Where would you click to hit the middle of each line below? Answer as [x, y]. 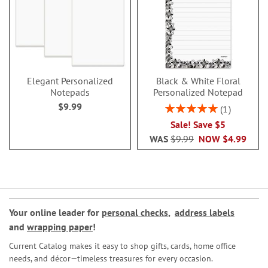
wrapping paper [60, 227]
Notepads [70, 92]
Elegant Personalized [70, 81]
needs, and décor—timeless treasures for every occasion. [111, 258]
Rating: [177, 107]
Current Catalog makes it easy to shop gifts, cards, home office [122, 246]
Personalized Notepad [198, 92]
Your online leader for [55, 212]
